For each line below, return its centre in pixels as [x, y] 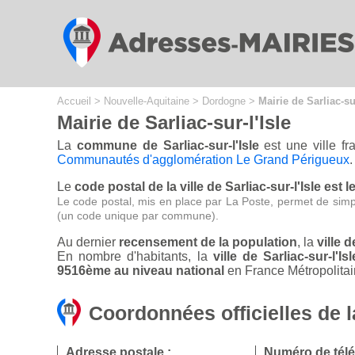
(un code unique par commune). [138, 216]
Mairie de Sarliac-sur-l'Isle [174, 123]
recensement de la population [208, 242]
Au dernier [88, 242]
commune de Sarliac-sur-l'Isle [168, 146]
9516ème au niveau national [141, 271]
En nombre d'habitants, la [135, 257]
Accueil [74, 101]
